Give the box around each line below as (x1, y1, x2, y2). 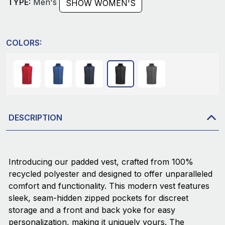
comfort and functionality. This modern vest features (9, 181, 209, 191)
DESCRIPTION (9, 112, 62, 123)
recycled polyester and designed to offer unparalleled (9, 169, 212, 179)
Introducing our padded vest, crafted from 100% (9, 157, 193, 167)
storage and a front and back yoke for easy (9, 205, 175, 215)
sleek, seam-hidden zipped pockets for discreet (9, 193, 188, 203)
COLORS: (6, 38, 42, 48)
